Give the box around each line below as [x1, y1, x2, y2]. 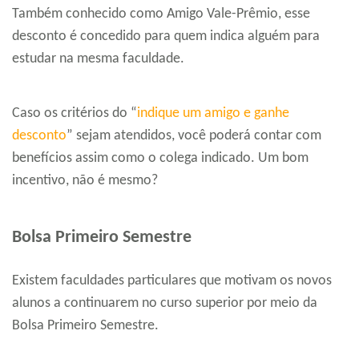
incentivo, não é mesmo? [12, 173, 158, 189]
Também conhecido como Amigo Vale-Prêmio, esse [12, 6, 310, 22]
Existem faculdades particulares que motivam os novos [12, 273, 332, 289]
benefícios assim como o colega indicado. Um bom [12, 151, 309, 167]
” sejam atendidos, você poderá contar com [67, 128, 321, 144]
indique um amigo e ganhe [137, 106, 289, 122]
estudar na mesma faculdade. [12, 51, 184, 67]
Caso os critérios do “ [12, 106, 137, 122]
